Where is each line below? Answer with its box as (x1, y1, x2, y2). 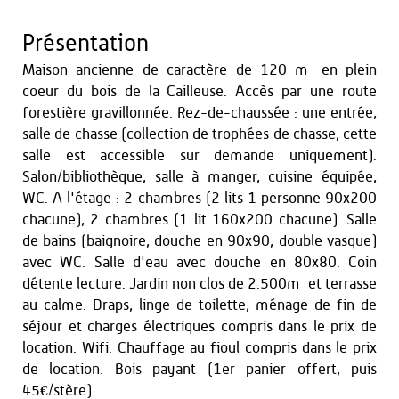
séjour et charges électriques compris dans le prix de (22, 319, 377, 334)
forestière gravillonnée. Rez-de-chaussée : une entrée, (22, 105, 377, 120)
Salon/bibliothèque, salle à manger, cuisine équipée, (22, 169, 377, 184)
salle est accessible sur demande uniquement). (22, 148, 377, 163)
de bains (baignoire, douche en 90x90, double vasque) (22, 233, 377, 248)
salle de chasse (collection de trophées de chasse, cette (22, 126, 377, 142)
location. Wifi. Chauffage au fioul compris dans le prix (22, 340, 377, 355)
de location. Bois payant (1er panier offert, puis (22, 362, 377, 377)
